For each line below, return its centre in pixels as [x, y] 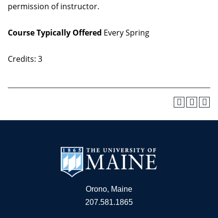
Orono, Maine [109, 189]
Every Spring [126, 33]
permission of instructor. [54, 6]
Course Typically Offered [55, 33]
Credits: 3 [25, 59]
